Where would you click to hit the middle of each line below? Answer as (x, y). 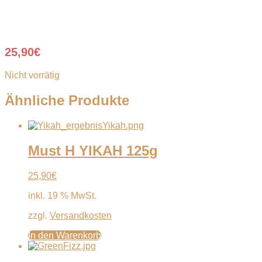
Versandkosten (81, 215)
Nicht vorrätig (32, 75)
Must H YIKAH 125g (93, 150)
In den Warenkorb (65, 235)
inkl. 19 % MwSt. (62, 195)
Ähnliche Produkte (67, 100)
